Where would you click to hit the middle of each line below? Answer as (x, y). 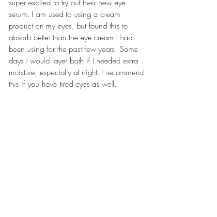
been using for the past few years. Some (75, 49)
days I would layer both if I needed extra (75, 61)
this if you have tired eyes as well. (63, 84)
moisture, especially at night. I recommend (77, 72)
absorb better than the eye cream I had (72, 37)
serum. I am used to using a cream (66, 14)
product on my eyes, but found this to (70, 26)
